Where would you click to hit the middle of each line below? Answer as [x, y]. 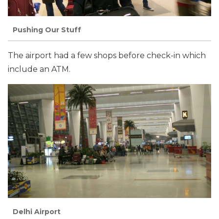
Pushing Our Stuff [47, 30]
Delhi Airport [37, 212]
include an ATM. [39, 69]
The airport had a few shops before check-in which [107, 55]
